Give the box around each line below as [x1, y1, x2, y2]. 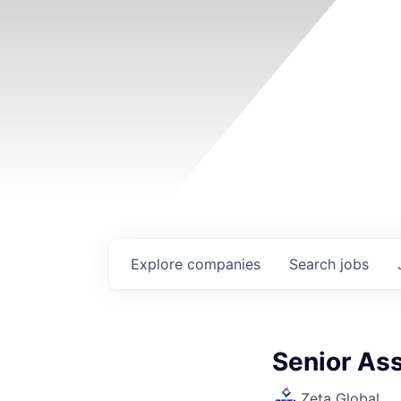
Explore [131, 255, 187, 273]
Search [289, 255, 340, 273]
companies [187, 255, 260, 273]
